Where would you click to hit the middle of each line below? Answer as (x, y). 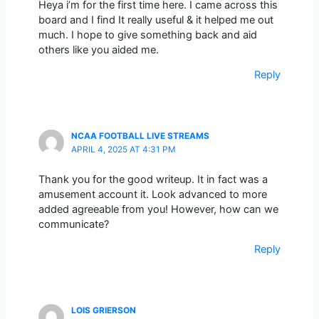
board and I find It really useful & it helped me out (156, 20)
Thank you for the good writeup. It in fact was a (153, 179)
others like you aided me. (98, 49)
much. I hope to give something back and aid (147, 35)
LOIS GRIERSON (103, 310)
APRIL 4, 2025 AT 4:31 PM (123, 149)
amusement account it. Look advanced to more (152, 194)
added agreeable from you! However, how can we (158, 209)
